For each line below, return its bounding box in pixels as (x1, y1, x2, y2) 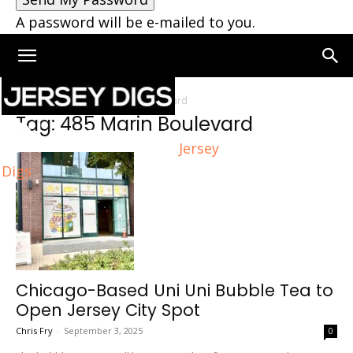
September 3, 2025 (64, 325, 143, 336)
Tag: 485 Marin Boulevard (16, 111, 253, 137)
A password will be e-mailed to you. (16, 13, 255, 32)
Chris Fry (16, 325, 53, 336)
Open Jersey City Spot (16, 299, 200, 321)
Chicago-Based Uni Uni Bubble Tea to (16, 279, 333, 302)
